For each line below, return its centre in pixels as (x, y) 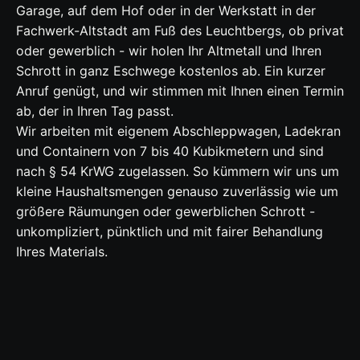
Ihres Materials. (62, 251)
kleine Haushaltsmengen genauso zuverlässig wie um (177, 191)
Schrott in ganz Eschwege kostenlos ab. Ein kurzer (171, 70)
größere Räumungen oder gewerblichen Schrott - (166, 211)
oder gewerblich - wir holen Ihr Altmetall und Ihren (169, 50)
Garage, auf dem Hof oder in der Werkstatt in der (166, 10)
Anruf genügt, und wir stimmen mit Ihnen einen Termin (180, 90)
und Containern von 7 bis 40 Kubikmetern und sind (170, 151)
